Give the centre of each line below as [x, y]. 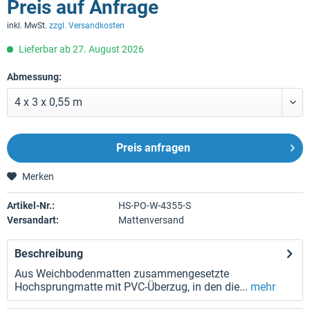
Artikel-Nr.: [31, 206]
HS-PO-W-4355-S [154, 206]
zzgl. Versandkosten [87, 26]
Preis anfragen [153, 148]
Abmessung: [34, 77]
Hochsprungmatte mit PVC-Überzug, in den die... [131, 287]
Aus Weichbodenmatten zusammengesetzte [122, 274]
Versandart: [33, 220]
